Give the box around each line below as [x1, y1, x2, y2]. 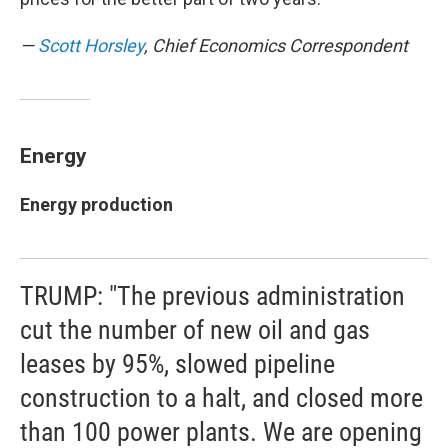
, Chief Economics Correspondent [144, 35, 408, 56]
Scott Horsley [38, 35, 144, 56]
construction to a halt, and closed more [20, 383, 423, 413]
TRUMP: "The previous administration [20, 281, 405, 311]
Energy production [20, 194, 173, 215]
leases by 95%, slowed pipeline [20, 349, 335, 379]
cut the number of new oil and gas [20, 315, 370, 345]
